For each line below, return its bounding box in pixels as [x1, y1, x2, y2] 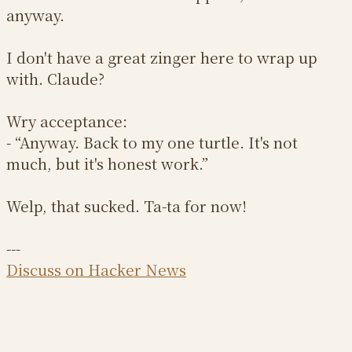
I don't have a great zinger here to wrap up [6, 46, 317, 68]
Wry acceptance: [6, 110, 127, 132]
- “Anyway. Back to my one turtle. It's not [6, 131, 298, 153]
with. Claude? [6, 68, 104, 90]
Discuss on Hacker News [6, 258, 186, 280]
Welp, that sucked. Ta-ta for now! [6, 195, 247, 217]
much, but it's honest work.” [6, 152, 208, 174]
